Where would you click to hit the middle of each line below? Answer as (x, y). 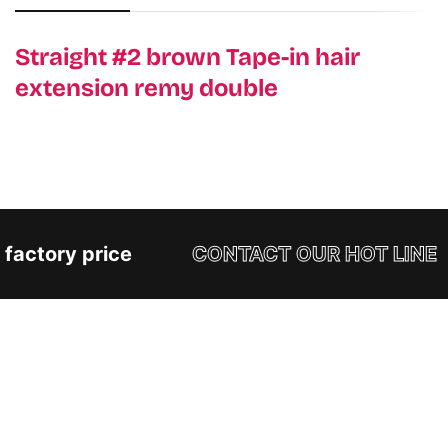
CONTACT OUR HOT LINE (305, 254)
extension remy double (146, 88)
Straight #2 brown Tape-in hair (187, 57)
